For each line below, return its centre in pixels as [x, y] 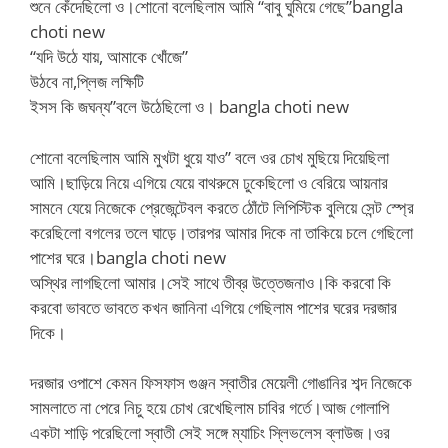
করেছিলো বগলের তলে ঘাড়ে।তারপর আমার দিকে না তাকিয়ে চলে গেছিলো [221, 232]
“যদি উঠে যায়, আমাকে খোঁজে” [109, 56]
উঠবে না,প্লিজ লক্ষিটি [87, 81]
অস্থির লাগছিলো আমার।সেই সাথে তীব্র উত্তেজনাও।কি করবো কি [210, 282]
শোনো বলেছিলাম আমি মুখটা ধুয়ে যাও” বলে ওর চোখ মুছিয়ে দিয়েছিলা [209, 157]
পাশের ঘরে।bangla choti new [128, 257]
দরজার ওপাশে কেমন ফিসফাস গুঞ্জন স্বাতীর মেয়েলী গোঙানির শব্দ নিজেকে [221, 382]
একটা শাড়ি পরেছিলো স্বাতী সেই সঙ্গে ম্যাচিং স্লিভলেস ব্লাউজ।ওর [210, 432]
